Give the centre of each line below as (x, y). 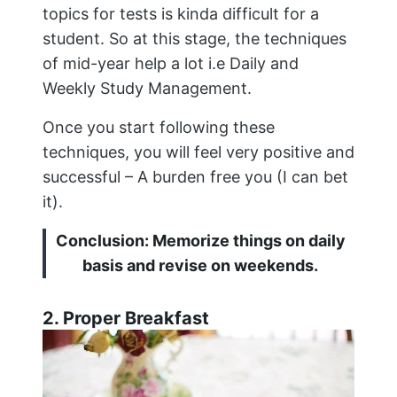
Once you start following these (159, 128)
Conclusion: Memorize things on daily (200, 241)
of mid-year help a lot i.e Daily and (171, 64)
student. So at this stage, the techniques (195, 39)
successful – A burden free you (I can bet (195, 177)
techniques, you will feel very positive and (198, 152)
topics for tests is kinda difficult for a (181, 14)
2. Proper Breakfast (126, 319)
